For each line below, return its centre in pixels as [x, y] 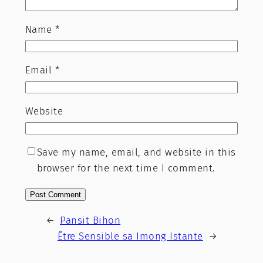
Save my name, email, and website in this [136, 152]
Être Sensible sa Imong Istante [130, 236]
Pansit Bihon [90, 220]
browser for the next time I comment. [126, 168]
